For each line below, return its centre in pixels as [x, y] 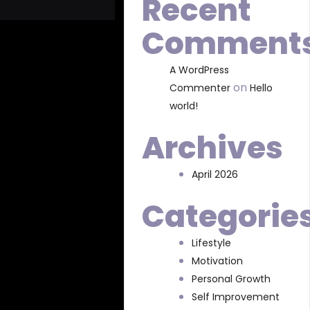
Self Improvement [236, 297]
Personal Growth [231, 279]
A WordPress [200, 70]
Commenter [200, 88]
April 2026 [215, 174]
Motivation [218, 261]
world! [184, 106]
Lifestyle [212, 243]
